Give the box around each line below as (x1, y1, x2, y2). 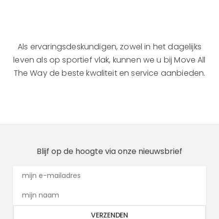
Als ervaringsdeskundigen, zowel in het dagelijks (18, 41, 201, 52)
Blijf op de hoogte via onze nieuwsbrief (37, 146, 182, 157)
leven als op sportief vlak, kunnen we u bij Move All (13, 54, 206, 66)
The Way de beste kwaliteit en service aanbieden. (13, 67, 206, 79)
